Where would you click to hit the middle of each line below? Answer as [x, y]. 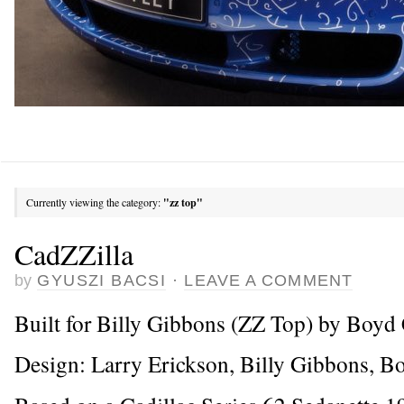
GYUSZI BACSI [102, 280]
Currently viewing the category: [95, 202]
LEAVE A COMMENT [268, 280]
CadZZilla [74, 253]
